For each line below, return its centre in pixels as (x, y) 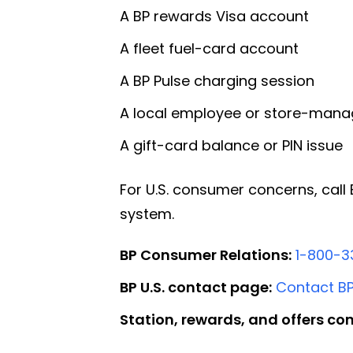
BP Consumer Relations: (206, 255)
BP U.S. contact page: (196, 287)
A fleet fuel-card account (209, 48)
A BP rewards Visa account (214, 16)
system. (147, 214)
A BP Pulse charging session (217, 80)
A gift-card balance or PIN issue (231, 145)
